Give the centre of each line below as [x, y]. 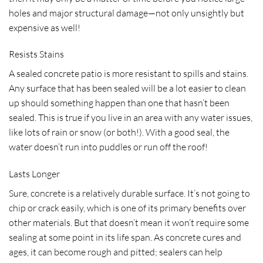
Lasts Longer [34, 174]
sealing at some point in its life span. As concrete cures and [125, 237]
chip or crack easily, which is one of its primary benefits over [127, 208]
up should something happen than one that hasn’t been [119, 103]
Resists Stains [36, 54]
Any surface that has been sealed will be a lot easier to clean [127, 88]
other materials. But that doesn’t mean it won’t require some [129, 223]
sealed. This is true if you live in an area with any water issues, [131, 118]
